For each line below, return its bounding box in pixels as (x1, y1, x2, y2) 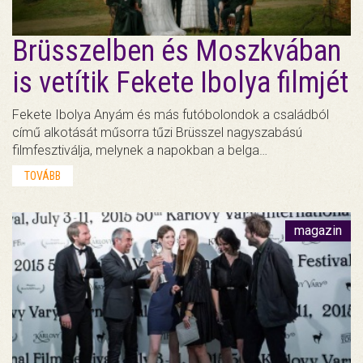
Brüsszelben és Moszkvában (12, 33, 341, 68)
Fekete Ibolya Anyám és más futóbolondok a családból (12, 106, 329, 122)
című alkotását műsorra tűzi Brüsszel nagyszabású (12, 124, 302, 140)
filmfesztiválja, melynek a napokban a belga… (12, 142, 267, 158)
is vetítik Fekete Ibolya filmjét (12, 65, 348, 100)
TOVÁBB (24, 169, 61, 182)
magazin (294, 222, 342, 238)
